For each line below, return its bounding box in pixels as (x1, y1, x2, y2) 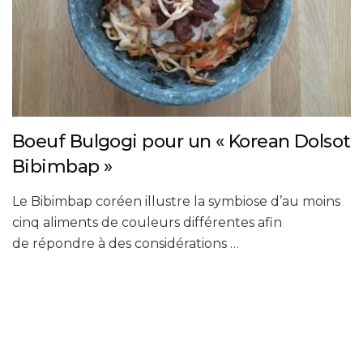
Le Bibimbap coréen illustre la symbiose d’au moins (12, 194, 340, 210)
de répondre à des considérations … (12, 236, 239, 252)
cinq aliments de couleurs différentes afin (12, 215, 282, 231)
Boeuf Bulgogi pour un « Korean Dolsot (12, 130, 351, 153)
